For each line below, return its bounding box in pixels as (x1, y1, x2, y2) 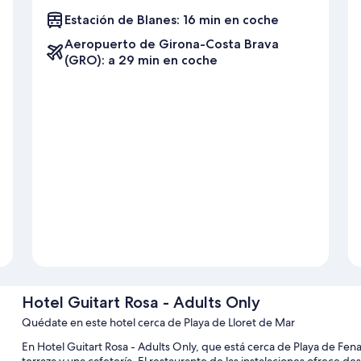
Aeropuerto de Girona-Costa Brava (64, 35, 279, 52)
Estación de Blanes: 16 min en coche (64, 11, 279, 27)
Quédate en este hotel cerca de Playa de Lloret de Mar (21, 314, 295, 330)
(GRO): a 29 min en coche (64, 52, 218, 68)
